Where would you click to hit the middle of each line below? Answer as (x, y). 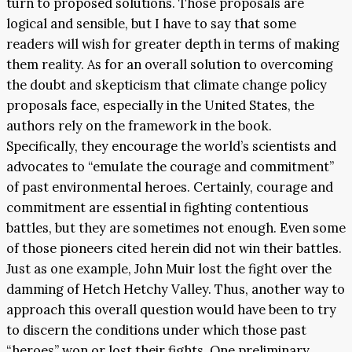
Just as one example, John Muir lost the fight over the (169, 269)
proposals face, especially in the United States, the (160, 106)
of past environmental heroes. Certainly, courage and (170, 187)
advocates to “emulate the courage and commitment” (170, 167)
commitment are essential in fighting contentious (158, 208)
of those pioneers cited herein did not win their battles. (174, 249)
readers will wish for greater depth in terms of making (173, 44)
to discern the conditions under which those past (156, 330)
